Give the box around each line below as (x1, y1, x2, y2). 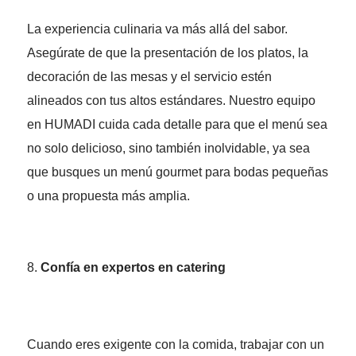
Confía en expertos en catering (40, 261, 226, 275)
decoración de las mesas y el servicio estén (26, 70, 272, 84)
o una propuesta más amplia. (26, 189, 190, 203)
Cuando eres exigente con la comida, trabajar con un (26, 338, 324, 352)
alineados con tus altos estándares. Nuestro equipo (26, 94, 315, 108)
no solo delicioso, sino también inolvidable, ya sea (26, 141, 310, 156)
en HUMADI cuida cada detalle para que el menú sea (26, 118, 327, 132)
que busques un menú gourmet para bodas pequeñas (26, 165, 328, 180)
